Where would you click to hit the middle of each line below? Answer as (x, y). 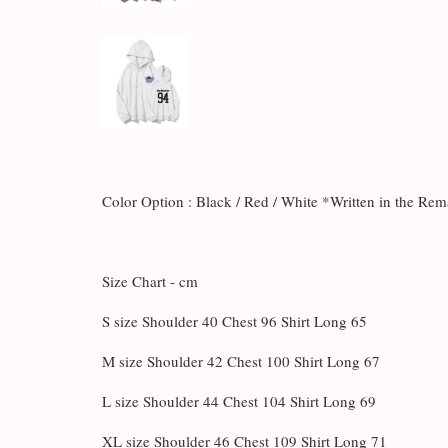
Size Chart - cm (150, 280)
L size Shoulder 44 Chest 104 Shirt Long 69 (239, 400)
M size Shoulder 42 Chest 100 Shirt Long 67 (241, 360)
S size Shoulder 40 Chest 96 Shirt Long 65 (234, 320)
